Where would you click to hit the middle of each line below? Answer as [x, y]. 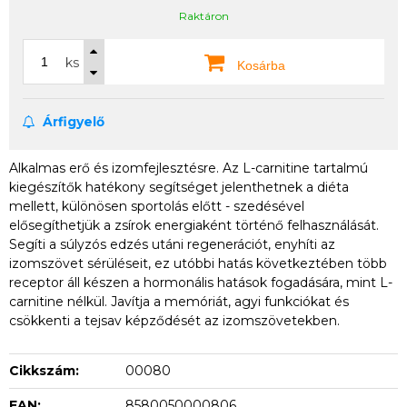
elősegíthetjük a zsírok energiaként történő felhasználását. [194, 225]
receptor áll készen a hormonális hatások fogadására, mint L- [201, 283]
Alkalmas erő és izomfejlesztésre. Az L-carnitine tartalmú [189, 168]
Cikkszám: [44, 371]
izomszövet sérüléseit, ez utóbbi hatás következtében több [198, 263]
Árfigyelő [72, 122]
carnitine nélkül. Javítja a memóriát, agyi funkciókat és [179, 302]
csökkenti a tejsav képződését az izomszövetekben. [174, 321]
